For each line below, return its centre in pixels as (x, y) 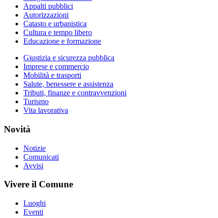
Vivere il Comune (38, 184)
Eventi (33, 212)
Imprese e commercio (56, 67)
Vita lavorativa (46, 110)
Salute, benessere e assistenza (68, 84)
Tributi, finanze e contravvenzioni (75, 93)
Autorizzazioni (46, 15)
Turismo (36, 102)
